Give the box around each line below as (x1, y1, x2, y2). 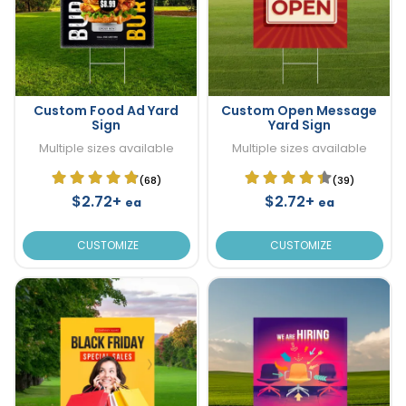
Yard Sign (267, 115, 331, 134)
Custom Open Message (221, 101, 377, 120)
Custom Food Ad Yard (34, 101, 179, 120)
